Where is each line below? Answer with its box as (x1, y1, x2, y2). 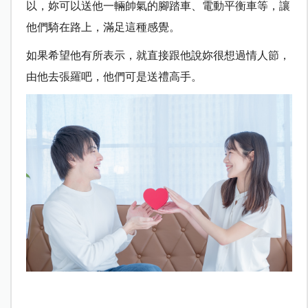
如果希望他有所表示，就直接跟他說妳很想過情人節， (25, 49, 290, 62)
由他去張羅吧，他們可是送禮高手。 (25, 71, 202, 83)
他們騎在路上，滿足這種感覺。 (25, 21, 180, 34)
